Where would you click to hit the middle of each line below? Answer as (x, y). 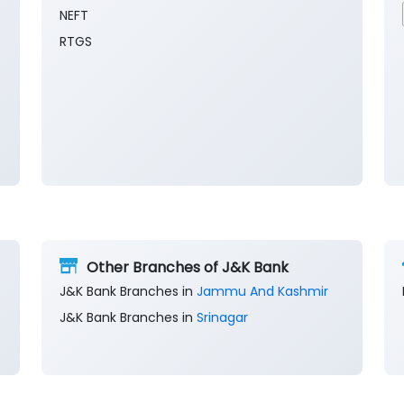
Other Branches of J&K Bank (188, 267)
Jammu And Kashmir (262, 292)
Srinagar (222, 318)
